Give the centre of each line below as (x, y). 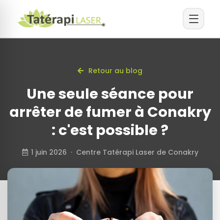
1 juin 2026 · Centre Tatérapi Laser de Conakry (114, 152)
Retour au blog (114, 71)
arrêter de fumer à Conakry (110, 112)
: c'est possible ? (110, 130)
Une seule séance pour (110, 94)
